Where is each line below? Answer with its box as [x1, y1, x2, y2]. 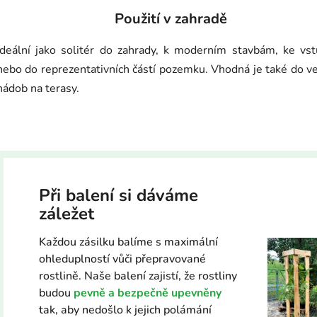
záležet [39, 202, 99, 226]
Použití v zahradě [114, 9, 227, 29]
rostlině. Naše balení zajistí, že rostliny [39, 268, 237, 284]
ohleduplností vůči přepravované [39, 251, 206, 267]
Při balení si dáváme [39, 184, 198, 207]
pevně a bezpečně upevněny [74, 285, 221, 301]
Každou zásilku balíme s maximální [39, 234, 218, 250]
